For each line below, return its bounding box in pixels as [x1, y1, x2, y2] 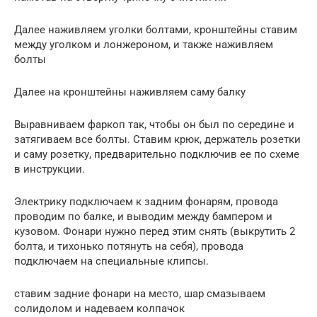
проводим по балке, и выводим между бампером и [14, 210, 272, 224]
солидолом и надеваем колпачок [14, 302, 185, 316]
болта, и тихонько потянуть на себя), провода [14, 240, 243, 253]
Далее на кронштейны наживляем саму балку [14, 86, 246, 99]
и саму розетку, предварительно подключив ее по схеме [14, 148, 299, 161]
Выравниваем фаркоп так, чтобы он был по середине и [14, 118, 294, 132]
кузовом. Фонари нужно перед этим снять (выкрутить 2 [14, 225, 295, 238]
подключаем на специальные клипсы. [14, 255, 209, 268]
